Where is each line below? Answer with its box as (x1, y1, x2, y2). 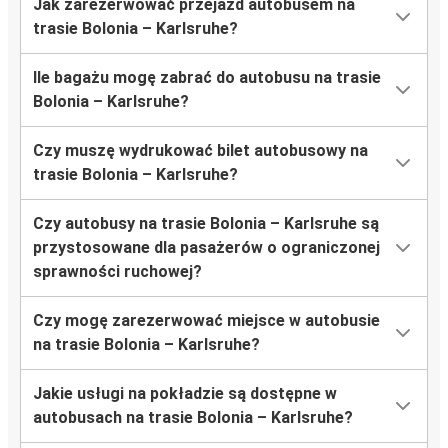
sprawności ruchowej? (33, 262, 202, 282)
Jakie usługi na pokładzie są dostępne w (33, 384, 337, 404)
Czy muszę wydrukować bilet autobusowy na (33, 141, 368, 161)
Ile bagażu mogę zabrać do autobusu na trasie (33, 68, 381, 88)
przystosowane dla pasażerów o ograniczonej (33, 238, 380, 258)
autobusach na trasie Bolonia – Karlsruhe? (33, 408, 353, 428)
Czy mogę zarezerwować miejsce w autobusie (33, 311, 380, 331)
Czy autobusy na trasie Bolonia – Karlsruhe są (33, 214, 379, 234)
